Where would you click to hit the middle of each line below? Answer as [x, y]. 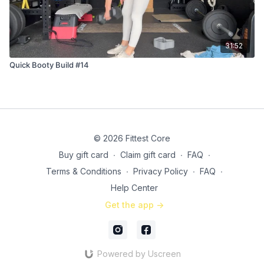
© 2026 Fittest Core [132, 138]
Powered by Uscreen [139, 254]
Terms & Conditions [84, 171]
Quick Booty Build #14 [49, 65]
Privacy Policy [161, 171]
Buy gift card [83, 155]
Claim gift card [148, 155]
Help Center [134, 188]
